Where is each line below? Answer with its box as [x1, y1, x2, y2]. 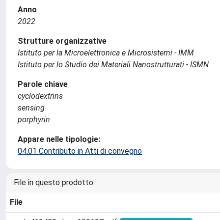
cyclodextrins [18, 91, 63, 101]
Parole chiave [18, 80, 68, 89]
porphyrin [18, 115, 50, 124]
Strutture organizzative [18, 36, 107, 46]
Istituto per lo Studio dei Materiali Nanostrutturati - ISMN [18, 60, 209, 69]
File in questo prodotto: [14, 178, 95, 187]
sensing [18, 103, 45, 112]
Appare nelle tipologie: [18, 135, 100, 144]
